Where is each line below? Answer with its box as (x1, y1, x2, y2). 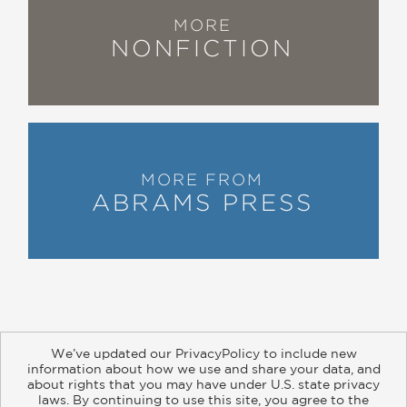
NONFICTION (111, 35, 293, 62)
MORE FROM (141, 170, 263, 189)
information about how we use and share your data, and (26, 362, 381, 376)
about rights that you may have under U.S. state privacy (27, 377, 380, 392)
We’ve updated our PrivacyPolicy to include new (50, 346, 357, 361)
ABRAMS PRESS (91, 189, 313, 215)
